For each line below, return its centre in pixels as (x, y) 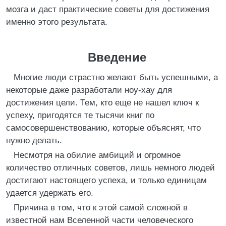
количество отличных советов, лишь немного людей (110, 168)
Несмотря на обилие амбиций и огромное (97, 155)
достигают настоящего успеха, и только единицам (106, 180)
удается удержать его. (50, 193)
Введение (117, 57)
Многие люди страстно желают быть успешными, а (116, 77)
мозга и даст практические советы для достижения (108, 9)
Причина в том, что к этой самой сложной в (101, 208)
